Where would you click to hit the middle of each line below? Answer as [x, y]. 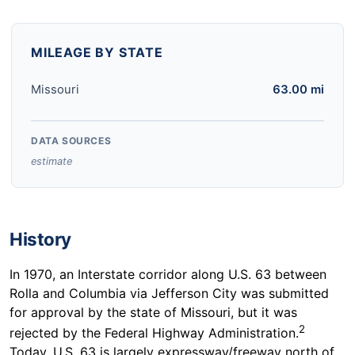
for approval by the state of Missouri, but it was [153, 312]
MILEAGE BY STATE [97, 52]
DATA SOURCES [71, 140]
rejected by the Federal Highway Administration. [154, 332]
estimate [52, 161]
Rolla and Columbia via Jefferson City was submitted [169, 293]
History [40, 239]
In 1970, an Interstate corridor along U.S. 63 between [168, 274]
